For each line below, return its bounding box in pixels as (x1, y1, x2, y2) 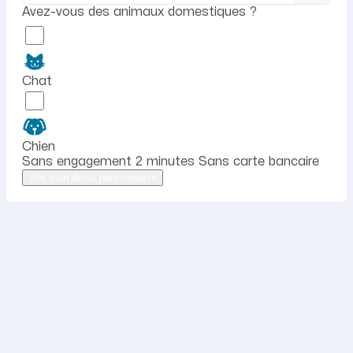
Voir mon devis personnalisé (28, 172, 157, 184)
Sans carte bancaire (199, 155, 319, 168)
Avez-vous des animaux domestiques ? (22, 6, 257, 18)
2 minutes (136, 155, 199, 168)
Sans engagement (22, 155, 136, 168)
